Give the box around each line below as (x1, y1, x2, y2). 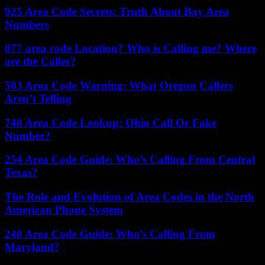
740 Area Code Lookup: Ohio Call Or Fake (5, 116, 216, 129)
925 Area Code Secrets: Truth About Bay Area (5, 5, 230, 18)
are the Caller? (5, 55, 76, 68)
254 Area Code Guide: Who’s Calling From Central (5, 153, 255, 166)
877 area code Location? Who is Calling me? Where (5, 42, 257, 55)
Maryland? (5, 240, 60, 253)
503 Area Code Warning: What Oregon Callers (5, 79, 233, 92)
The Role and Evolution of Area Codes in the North (5, 190, 254, 203)
